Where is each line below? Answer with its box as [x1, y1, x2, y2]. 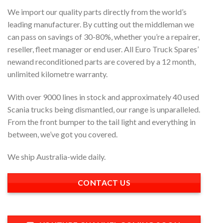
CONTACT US [77, 178, 131, 188]
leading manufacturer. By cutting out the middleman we [7, 19, 194, 29]
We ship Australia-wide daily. [7, 152, 106, 162]
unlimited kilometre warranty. [7, 69, 108, 79]
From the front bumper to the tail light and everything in [7, 116, 196, 126]
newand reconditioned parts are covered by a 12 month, [7, 56, 196, 66]
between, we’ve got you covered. [7, 129, 117, 139]
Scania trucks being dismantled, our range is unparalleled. [7, 104, 200, 114]
